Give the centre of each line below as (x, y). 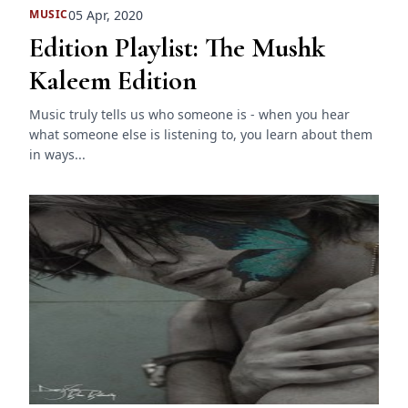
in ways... (57, 154)
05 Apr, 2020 (106, 15)
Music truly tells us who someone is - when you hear (189, 114)
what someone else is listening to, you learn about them (201, 134)
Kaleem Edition (113, 80)
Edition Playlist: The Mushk (177, 47)
